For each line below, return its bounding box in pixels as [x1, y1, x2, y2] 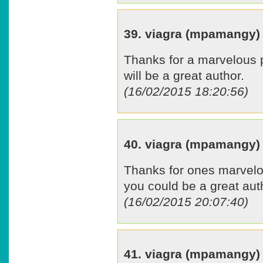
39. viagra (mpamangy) [124, 26, 260, 41]
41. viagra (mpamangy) [124, 247, 260, 261]
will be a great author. [124, 69, 244, 83]
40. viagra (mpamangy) [124, 137, 260, 151]
